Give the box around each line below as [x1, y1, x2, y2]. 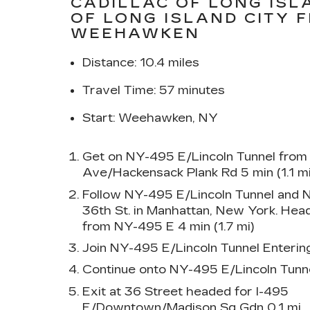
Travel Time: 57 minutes [82, 82, 225, 98]
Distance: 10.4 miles [82, 55, 199, 70]
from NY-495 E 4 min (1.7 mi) [82, 219, 254, 234]
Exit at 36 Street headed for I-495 [82, 284, 289, 299]
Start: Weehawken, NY [82, 110, 218, 125]
